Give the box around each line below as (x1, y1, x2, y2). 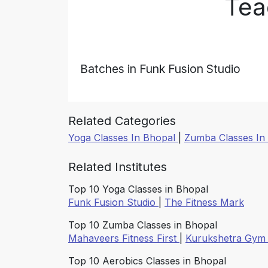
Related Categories (68, 114, 176, 129)
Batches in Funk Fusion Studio (80, 62, 240, 77)
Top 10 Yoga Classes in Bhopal (68, 183, 208, 196)
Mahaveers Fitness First (68, 232, 179, 245)
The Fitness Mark (165, 196, 244, 209)
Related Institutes (68, 160, 167, 175)
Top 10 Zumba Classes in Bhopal (68, 219, 217, 232)
